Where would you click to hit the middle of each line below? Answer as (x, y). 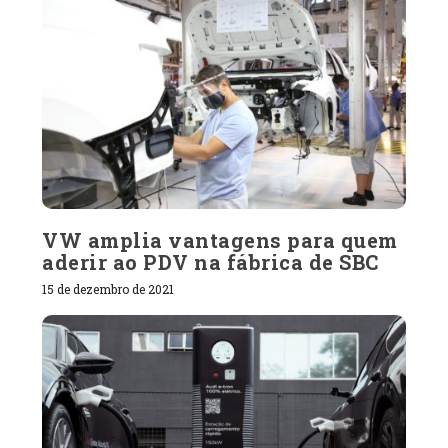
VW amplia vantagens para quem (220, 240)
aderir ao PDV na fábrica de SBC (210, 262)
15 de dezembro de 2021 (108, 289)
